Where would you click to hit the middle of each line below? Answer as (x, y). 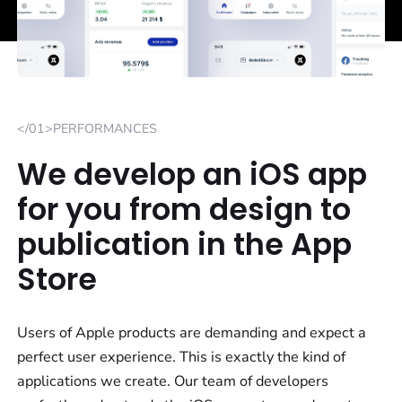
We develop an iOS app (192, 175)
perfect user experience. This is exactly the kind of (182, 358)
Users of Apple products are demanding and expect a (192, 333)
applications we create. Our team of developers (173, 382)
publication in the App (185, 245)
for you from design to (184, 210)
